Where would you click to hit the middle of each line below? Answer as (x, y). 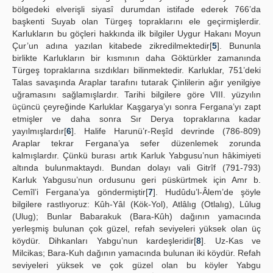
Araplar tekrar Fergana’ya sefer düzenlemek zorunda (136, 143)
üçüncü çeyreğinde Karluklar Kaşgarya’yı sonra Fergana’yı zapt (136, 107)
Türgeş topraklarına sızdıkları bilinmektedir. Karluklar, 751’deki (136, 70)
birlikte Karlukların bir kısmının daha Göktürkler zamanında (136, 58)
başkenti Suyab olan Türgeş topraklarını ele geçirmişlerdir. (136, 21)
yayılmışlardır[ (39, 131)
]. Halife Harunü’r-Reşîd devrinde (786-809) (166, 131)
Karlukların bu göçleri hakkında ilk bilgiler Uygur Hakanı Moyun (136, 34)
